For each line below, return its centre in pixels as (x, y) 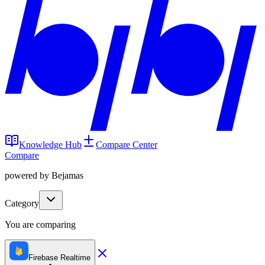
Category (22, 203)
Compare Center (127, 145)
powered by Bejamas (44, 175)
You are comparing (40, 224)
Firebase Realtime (59, 258)
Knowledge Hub (50, 145)
